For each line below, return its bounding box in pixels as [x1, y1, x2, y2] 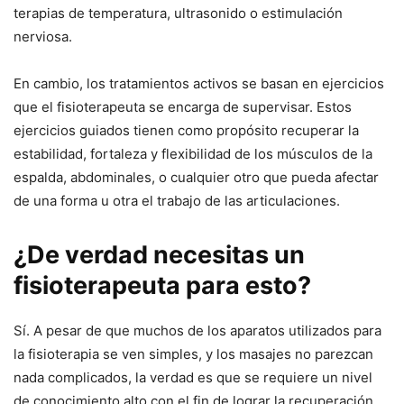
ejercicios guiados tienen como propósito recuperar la [14, 122, 359, 139]
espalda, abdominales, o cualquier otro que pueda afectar [14, 169, 379, 186]
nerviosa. [14, 28, 72, 45]
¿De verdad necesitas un [14, 240, 305, 270]
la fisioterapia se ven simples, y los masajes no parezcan [14, 345, 373, 363]
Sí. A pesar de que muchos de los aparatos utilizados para [14, 322, 381, 339]
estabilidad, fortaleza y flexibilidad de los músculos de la [14, 145, 372, 162]
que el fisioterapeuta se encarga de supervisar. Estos [14, 98, 352, 115]
